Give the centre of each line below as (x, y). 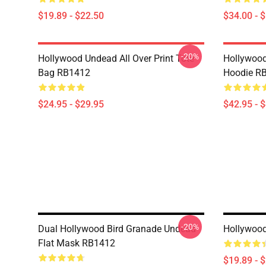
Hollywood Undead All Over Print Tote (116, 58)
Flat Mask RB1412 (77, 243)
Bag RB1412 (64, 73)
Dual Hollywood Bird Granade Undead (117, 229)
